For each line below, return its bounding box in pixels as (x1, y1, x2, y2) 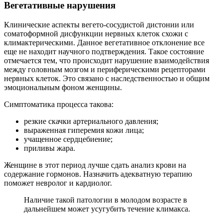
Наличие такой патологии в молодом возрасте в (24, 196, 187, 204)
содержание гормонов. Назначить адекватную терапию (4, 170, 192, 178)
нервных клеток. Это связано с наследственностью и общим (4, 74, 210, 83)
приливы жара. (24, 144, 75, 152)
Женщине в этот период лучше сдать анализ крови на (4, 161, 186, 169)
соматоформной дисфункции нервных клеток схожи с (4, 29, 188, 38)
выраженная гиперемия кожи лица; (24, 126, 144, 134)
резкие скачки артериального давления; (24, 117, 158, 125)
